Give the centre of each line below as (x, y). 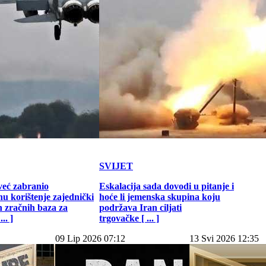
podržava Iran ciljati (140, 208)
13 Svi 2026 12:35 (224, 238)
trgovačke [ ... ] (129, 218)
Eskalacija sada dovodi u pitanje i (167, 186)
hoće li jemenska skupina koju (160, 197)
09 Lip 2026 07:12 (90, 238)
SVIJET (116, 166)
